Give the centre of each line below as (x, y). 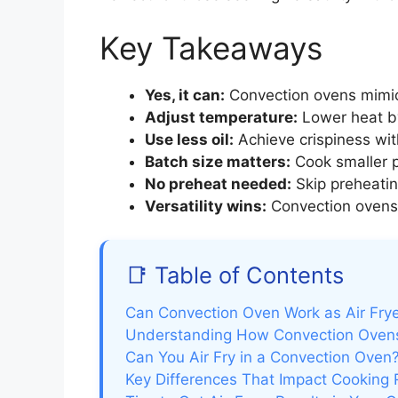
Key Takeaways (211, 48)
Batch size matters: (218, 161)
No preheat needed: (218, 183)
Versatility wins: (206, 206)
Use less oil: (189, 139)
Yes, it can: (185, 95)
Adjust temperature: (221, 117)
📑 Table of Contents (235, 275)
